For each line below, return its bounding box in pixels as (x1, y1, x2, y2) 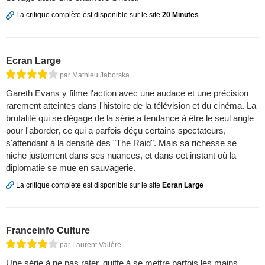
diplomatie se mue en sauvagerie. (6, 162, 135, 173)
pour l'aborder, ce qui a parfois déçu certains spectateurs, (6, 125, 226, 135)
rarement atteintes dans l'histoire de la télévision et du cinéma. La (6, 100, 256, 111)
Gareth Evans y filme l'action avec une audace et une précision (6, 88, 248, 98)
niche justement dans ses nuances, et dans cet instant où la (6, 150, 236, 160)
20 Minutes (162, 11, 199, 20)
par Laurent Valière (60, 240, 121, 249)
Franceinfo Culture (6, 225, 90, 235)
